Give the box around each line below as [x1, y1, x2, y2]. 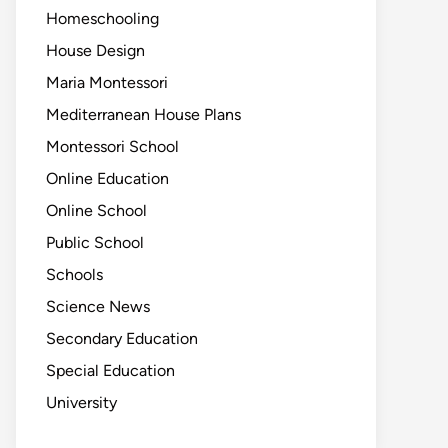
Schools [46, 265, 103, 284]
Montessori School [46, 137, 179, 156]
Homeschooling [46, 9, 159, 28]
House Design [46, 41, 145, 60]
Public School [46, 233, 144, 252]
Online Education [46, 169, 169, 188]
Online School [46, 201, 147, 220]
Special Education [46, 361, 175, 380]
